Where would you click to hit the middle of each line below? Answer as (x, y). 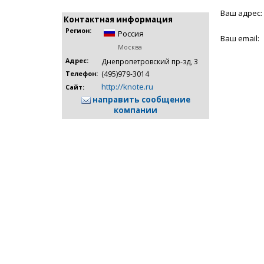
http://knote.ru (127, 87)
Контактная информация (118, 19)
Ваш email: (240, 38)
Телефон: (82, 74)
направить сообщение (140, 100)
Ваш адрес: (241, 13)
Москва (130, 47)
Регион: (78, 31)
